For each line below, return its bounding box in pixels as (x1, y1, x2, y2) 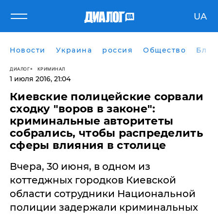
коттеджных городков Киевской (10, 174, 176, 186)
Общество (143, 46, 186, 54)
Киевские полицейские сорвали (10, 90, 204, 103)
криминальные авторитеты (10, 114, 174, 127)
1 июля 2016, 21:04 (10, 74, 71, 83)
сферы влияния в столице (10, 139, 166, 152)
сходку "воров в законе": (10, 102, 156, 115)
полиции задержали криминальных (10, 201, 198, 213)
